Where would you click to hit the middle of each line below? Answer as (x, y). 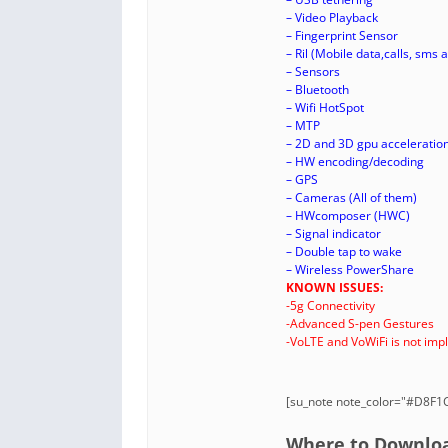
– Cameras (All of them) (351, 198)
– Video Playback (332, 18)
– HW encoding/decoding (355, 162)
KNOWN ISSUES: (334, 288)
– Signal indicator (333, 234)
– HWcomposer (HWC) (348, 216)
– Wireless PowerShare (350, 270)
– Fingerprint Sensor (342, 36)
